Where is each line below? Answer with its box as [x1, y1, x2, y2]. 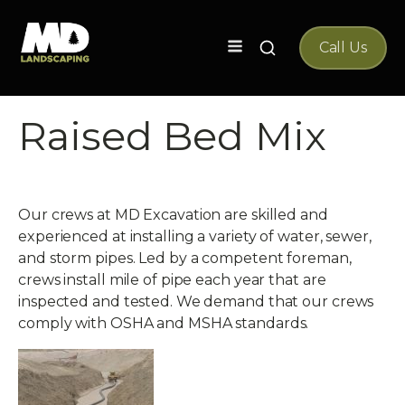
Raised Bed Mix [18, 111, 326, 160]
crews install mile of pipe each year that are [18, 271, 326, 288]
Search [252, 38, 304, 55]
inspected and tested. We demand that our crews [18, 293, 374, 310]
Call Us [318, 39, 367, 56]
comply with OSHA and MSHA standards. [18, 315, 309, 332]
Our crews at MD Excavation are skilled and [18, 206, 328, 223]
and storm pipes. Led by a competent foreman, [18, 250, 352, 267]
